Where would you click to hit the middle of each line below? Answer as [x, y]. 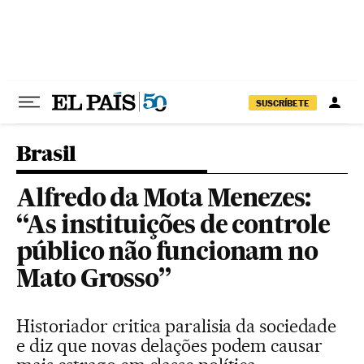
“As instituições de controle [173, 227]
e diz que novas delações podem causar [169, 345]
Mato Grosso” [94, 280]
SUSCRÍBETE [283, 103]
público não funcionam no [167, 253]
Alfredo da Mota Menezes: [164, 200]
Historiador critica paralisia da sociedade [177, 326]
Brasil [46, 153]
